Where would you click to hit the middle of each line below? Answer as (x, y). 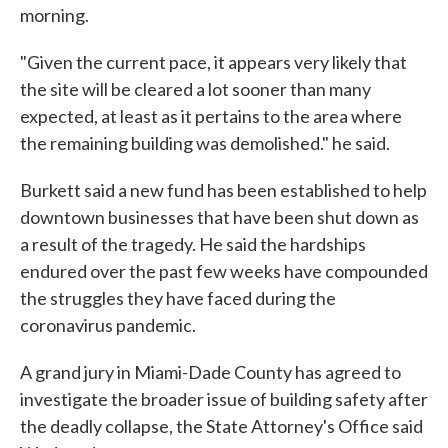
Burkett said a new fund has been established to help (223, 190)
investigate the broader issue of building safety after (224, 399)
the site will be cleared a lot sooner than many (195, 89)
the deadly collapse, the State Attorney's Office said (221, 426)
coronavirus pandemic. (108, 325)
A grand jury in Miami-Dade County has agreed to (210, 372)
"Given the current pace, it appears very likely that (213, 62)
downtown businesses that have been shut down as (219, 217)
